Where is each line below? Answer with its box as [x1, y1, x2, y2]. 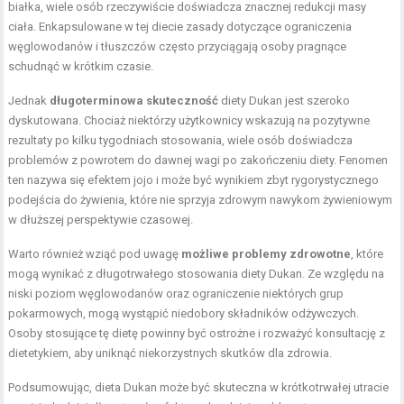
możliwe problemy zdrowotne [181, 247, 352, 262]
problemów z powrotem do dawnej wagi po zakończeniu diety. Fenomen [8, 153, 389, 168]
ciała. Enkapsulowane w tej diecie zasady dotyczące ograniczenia [8, 20, 353, 34]
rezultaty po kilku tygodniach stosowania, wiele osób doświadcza [8, 133, 353, 148]
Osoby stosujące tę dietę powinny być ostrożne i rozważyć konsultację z [8, 326, 386, 341]
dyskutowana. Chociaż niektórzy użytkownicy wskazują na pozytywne [8, 114, 371, 128]
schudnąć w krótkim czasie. [8, 60, 154, 74]
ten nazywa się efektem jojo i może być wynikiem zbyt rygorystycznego [8, 173, 380, 188]
